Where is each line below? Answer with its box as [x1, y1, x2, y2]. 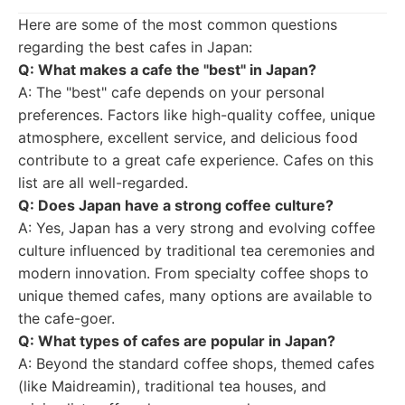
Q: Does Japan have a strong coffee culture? [18, 196, 334, 214]
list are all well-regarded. [18, 174, 188, 192]
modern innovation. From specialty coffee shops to [18, 264, 369, 282]
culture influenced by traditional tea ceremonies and [18, 241, 375, 259]
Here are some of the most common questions [18, 15, 337, 33]
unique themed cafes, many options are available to [18, 287, 372, 305]
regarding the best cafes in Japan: [18, 38, 252, 56]
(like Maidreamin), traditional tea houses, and [18, 377, 326, 395]
